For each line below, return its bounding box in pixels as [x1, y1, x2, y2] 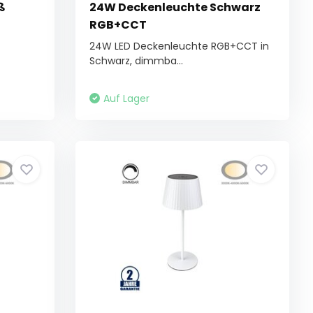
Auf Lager [103, 92, 150, 105]
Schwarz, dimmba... [89, 54, 184, 68]
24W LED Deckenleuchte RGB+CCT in [89, 39, 270, 53]
